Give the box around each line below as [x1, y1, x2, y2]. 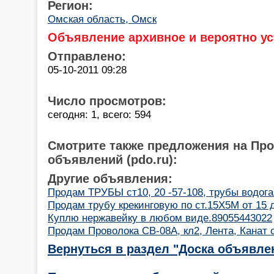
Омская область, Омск [48, 12, 157, 25]
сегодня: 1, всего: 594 [48, 108, 151, 120]
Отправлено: [48, 49, 126, 63]
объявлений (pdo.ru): [48, 152, 177, 166]
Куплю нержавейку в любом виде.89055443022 [48, 211, 272, 224]
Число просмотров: [48, 94, 166, 108]
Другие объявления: [48, 171, 172, 185]
